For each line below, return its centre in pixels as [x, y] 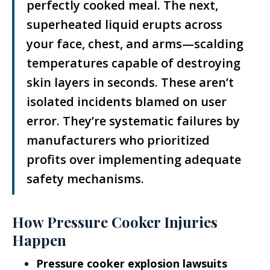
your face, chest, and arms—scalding [135, 44]
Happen [39, 240]
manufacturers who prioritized [118, 140]
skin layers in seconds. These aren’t [130, 82]
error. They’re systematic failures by [133, 121]
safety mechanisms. [85, 179]
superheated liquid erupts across [124, 24]
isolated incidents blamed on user [127, 102]
